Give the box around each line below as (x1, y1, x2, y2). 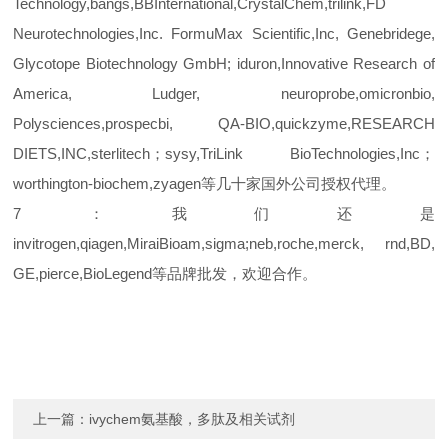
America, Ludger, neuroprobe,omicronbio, (13, 85, 435, 103)
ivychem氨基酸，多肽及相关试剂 (89, 411, 296, 428)
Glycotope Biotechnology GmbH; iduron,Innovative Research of (13, 55, 435, 73)
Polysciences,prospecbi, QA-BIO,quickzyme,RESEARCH (13, 115, 435, 133)
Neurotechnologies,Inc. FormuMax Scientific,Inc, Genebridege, (13, 25, 435, 43)
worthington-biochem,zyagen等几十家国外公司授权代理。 (13, 175, 397, 193)
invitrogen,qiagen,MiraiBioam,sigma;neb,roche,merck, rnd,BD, (13, 235, 435, 253)
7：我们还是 (13, 205, 435, 223)
